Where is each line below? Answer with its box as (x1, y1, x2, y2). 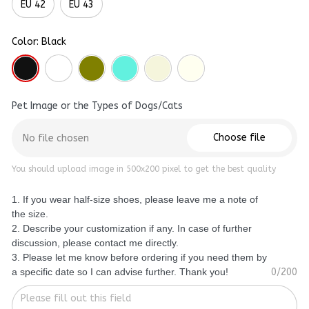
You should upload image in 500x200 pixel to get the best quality (12, 164, 276, 175)
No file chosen (23, 132, 89, 144)
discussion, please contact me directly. (12, 237, 179, 249)
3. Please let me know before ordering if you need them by (12, 252, 267, 263)
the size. (12, 208, 51, 220)
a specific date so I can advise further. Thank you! (12, 266, 228, 278)
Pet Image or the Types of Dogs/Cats (12, 100, 183, 112)
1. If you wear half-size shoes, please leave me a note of (12, 194, 258, 206)
